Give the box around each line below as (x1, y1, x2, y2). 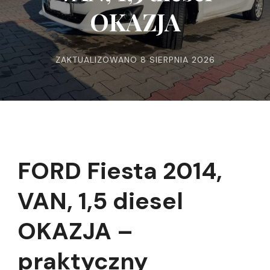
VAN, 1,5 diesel (17, 186, 183, 217)
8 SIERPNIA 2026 (140, 54, 215, 65)
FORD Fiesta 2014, (17, 155, 222, 187)
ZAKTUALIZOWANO (55, 54, 140, 65)
